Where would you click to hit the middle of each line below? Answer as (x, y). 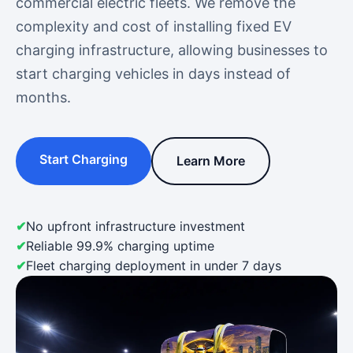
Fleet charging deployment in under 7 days (154, 266)
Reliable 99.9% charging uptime (120, 246)
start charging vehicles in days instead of (153, 74)
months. (43, 97)
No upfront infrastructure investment (136, 226)
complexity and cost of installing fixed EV (154, 26)
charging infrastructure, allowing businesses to (172, 50)
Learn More (211, 161)
